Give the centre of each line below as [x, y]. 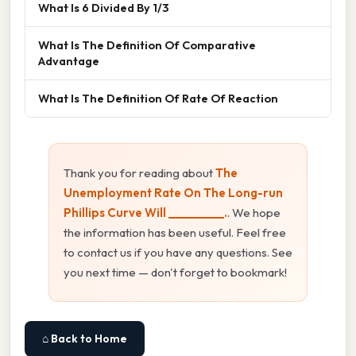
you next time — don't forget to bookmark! [175, 273]
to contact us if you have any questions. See [178, 253]
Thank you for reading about [139, 173]
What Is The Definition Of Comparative [147, 45]
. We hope [254, 213]
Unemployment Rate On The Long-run [173, 193]
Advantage [69, 61]
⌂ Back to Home [85, 339]
